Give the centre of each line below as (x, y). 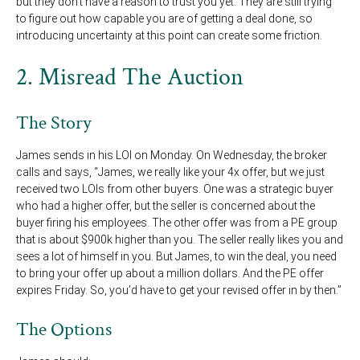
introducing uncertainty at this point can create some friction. (170, 36)
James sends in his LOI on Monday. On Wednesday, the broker (172, 155)
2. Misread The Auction (130, 78)
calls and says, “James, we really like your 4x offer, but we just (170, 172)
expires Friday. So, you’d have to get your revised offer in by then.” (179, 290)
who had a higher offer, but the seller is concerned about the (166, 206)
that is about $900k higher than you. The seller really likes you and (180, 240)
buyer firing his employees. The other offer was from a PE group (177, 223)
